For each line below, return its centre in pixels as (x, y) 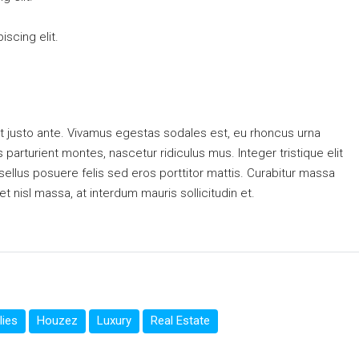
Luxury (114, 321)
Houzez (57, 321)
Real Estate (180, 321)
